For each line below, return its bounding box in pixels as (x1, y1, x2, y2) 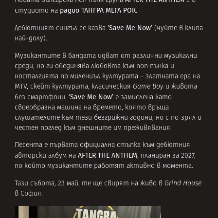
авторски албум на (15, 152, 78, 160)
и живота (163, 83, 197, 91)
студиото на (15, 7, 60, 15)
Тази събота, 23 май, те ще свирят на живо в (15, 180, 164, 187)
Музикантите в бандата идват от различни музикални (15, 52, 197, 60)
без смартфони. (15, 93, 69, 101)
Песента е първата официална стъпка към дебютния (15, 142, 190, 149)
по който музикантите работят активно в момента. (15, 163, 193, 170)
